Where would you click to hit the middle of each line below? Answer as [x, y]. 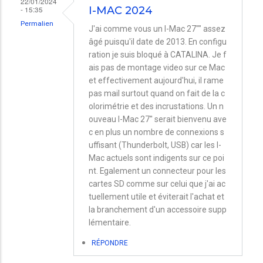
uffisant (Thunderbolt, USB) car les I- [155, 145]
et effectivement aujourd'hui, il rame [156, 80]
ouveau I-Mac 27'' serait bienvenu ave [158, 119]
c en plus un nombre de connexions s [156, 132]
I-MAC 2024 [121, 11]
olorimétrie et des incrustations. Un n [156, 106]
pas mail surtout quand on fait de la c [157, 93]
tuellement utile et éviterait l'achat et [156, 196]
